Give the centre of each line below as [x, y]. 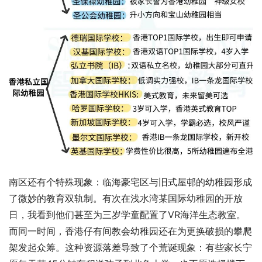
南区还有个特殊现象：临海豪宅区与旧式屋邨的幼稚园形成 [130, 182]
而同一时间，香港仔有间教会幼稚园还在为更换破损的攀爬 [130, 231]
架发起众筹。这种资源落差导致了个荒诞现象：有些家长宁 [130, 247]
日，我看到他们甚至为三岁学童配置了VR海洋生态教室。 [127, 214]
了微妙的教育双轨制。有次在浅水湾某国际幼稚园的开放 [126, 198]
